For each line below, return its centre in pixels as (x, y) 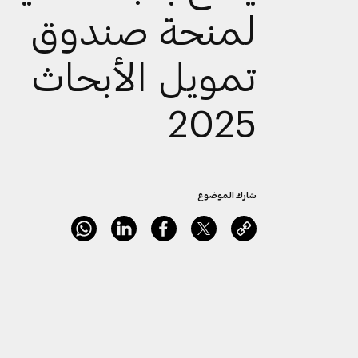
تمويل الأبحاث (143, 76)
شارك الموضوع (227, 194)
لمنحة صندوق (143, 29)
